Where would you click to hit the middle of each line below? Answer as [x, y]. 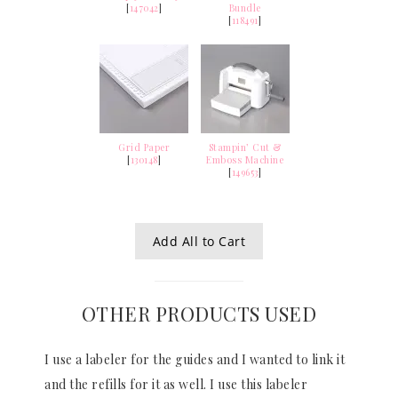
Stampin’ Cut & [245, 148]
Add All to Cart [199, 242]
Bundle [245, 8]
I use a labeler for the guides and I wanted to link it [195, 359]
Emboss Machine [245, 160]
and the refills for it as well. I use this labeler [176, 384]
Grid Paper [144, 148]
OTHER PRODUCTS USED [199, 313]
